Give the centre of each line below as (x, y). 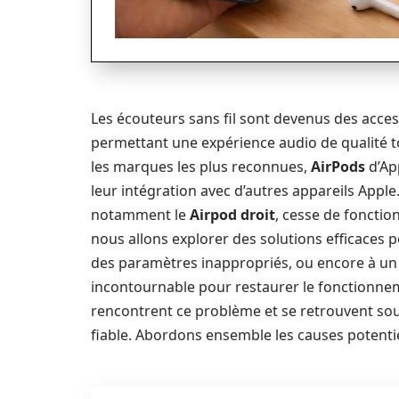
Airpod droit (232, 215)
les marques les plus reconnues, (201, 167)
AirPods (338, 167)
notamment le (140, 215)
